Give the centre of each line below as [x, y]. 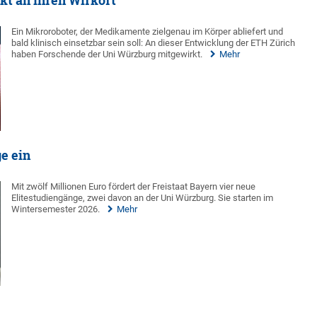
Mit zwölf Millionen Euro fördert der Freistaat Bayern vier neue [134, 186]
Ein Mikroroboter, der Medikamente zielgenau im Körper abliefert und [148, 31]
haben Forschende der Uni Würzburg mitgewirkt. [107, 54]
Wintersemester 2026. [56, 209]
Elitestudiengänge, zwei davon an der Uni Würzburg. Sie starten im [143, 197]
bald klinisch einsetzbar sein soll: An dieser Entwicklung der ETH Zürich [154, 42]
